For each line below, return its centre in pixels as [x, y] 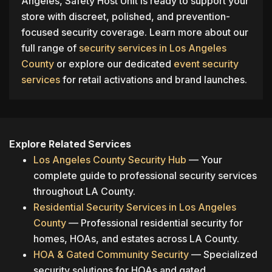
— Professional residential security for [155, 223]
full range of [50, 48]
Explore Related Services [70, 144]
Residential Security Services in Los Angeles [135, 207]
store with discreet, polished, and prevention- [126, 17]
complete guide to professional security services [145, 176]
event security [206, 64]
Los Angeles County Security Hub [110, 160]
